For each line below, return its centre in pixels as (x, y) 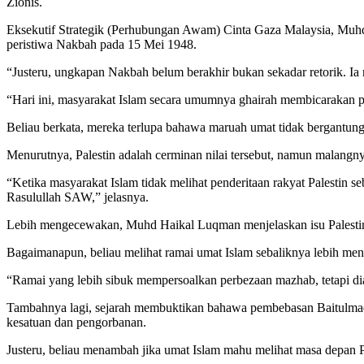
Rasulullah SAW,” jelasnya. (78, 197)
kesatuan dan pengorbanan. (76, 322)
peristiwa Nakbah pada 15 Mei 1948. (102, 44)
